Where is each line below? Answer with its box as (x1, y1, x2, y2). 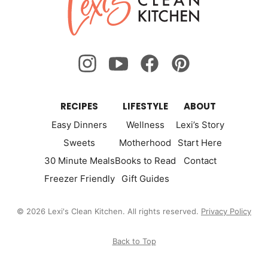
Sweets (63, 136, 95, 148)
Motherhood (119, 136, 171, 148)
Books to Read (114, 154, 176, 166)
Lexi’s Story (175, 118, 224, 130)
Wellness (126, 118, 165, 130)
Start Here (178, 136, 222, 148)
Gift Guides (121, 172, 169, 184)
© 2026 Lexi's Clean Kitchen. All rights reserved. (17, 206, 201, 216)
